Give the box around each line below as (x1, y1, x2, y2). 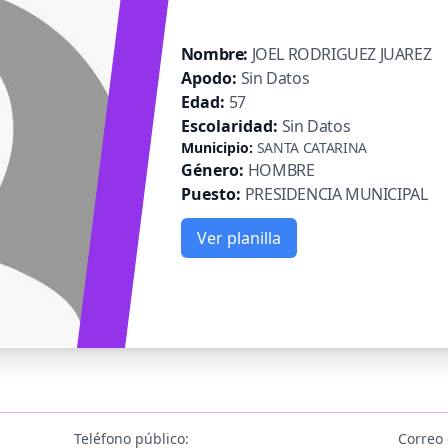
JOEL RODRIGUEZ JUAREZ (251, 42, 432, 65)
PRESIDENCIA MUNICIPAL (244, 182, 428, 205)
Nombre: (180, 42, 248, 65)
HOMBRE (247, 158, 315, 181)
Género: (180, 158, 244, 181)
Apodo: (180, 66, 237, 89)
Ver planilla (196, 226, 281, 249)
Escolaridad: (180, 114, 278, 137)
